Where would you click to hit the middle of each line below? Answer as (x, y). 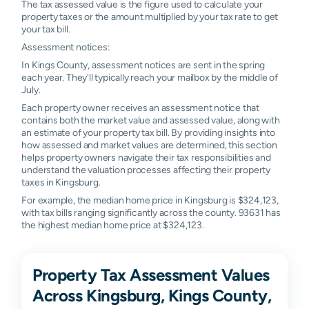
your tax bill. (46, 29)
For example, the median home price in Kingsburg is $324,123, (150, 200)
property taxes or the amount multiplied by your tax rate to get (150, 16)
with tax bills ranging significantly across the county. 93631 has (151, 212)
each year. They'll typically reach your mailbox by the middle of (150, 77)
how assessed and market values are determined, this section (149, 144)
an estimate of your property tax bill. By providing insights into (148, 132)
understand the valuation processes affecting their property (146, 169)
